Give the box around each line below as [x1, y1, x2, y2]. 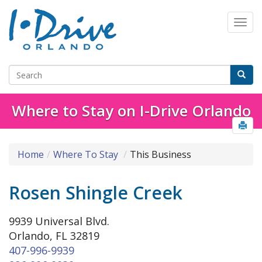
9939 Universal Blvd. [9, 214, 109, 229]
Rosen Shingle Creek [9, 181, 182, 205]
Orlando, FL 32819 [9, 229, 99, 243]
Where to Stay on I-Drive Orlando [11, 100, 251, 122]
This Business [130, 148, 191, 161]
